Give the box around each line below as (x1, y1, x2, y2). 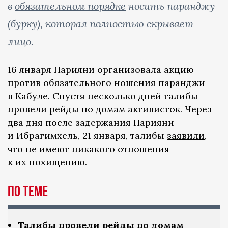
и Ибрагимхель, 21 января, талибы (8, 129, 167, 141)
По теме (8, 182, 48, 201)
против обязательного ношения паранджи (8, 76, 205, 89)
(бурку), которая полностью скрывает (8, 17, 194, 30)
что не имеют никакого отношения (8, 142, 169, 155)
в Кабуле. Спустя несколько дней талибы (8, 90, 198, 102)
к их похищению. (8, 156, 87, 168)
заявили (167, 129, 205, 141)
